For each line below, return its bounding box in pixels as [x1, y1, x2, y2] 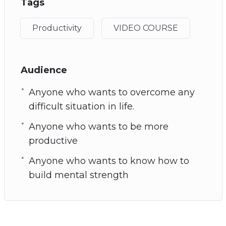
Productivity [32, 23, 82, 33]
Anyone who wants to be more [28, 121, 168, 132]
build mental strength [28, 169, 129, 181]
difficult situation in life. [28, 100, 134, 112]
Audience [20, 64, 67, 76]
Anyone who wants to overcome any [28, 86, 195, 98]
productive [28, 135, 78, 146]
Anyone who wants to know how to [28, 155, 189, 166]
